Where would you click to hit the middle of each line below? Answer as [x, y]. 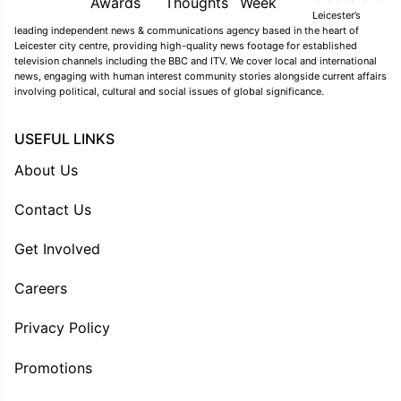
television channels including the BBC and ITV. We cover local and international [196, 61]
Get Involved [57, 249]
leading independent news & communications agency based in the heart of [187, 31]
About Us [46, 171]
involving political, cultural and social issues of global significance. [169, 92]
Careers [41, 289]
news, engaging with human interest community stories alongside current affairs [200, 77]
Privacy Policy [62, 329]
